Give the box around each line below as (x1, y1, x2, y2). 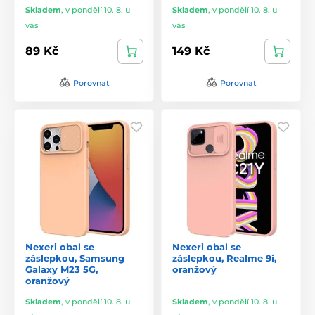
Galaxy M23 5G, (25, 263, 98, 275)
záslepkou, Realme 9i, (172, 252, 276, 264)
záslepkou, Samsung (25, 252, 124, 264)
